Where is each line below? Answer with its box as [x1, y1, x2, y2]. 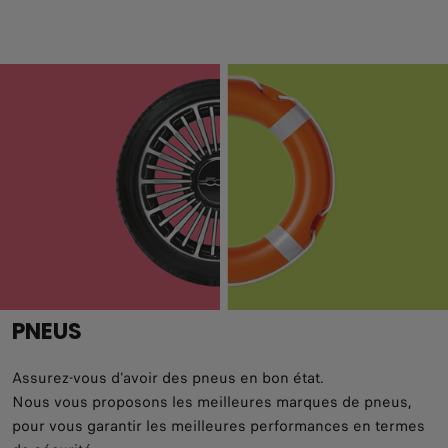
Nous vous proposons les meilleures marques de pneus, [12, 391, 412, 414]
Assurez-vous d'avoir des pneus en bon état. [12, 367, 324, 390]
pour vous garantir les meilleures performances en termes [12, 415, 425, 438]
